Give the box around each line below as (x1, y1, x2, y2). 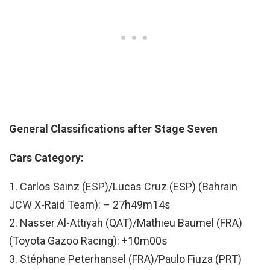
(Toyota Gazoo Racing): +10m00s (9, 234, 168, 248)
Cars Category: (9, 151, 84, 165)
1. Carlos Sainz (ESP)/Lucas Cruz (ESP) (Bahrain (9, 180, 237, 193)
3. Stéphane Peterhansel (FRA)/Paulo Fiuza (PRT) (9, 253, 242, 266)
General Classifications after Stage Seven (9, 122, 218, 136)
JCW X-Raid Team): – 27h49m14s (9, 198, 171, 212)
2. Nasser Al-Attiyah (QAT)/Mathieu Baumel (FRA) (9, 216, 242, 230)
